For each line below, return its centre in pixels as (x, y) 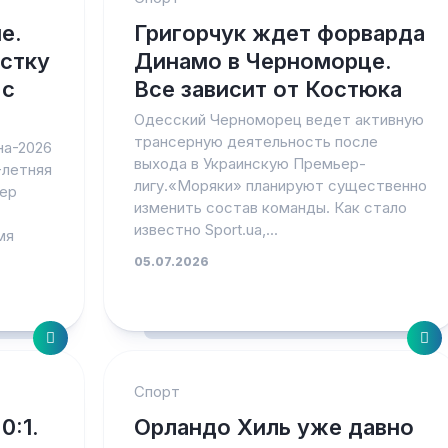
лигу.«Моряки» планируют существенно (280, 185)
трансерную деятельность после (255, 141)
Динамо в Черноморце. (262, 61)
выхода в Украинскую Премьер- (249, 163)
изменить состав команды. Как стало (270, 207)
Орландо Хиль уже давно (273, 427)
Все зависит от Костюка (267, 89)
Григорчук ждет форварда (279, 33)
